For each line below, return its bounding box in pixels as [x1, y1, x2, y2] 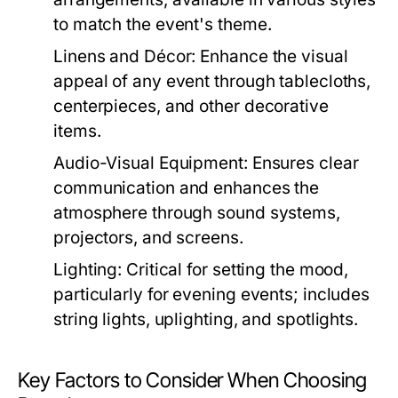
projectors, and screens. [53, 227, 243, 249]
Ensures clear [247, 153, 359, 174]
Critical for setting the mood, [122, 259, 349, 281]
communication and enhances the [53, 178, 320, 199]
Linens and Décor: [53, 46, 196, 68]
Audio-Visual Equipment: [53, 153, 248, 174]
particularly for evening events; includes [53, 284, 370, 306]
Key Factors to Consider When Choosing [18, 368, 367, 394]
